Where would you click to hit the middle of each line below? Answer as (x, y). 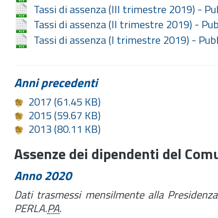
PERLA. (31, 209)
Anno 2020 (43, 176)
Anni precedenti (56, 83)
